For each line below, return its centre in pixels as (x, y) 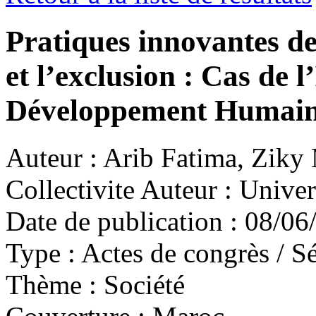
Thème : (51, 285)
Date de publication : (122, 221)
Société (141, 285)
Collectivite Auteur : (119, 190)
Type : (41, 253)
